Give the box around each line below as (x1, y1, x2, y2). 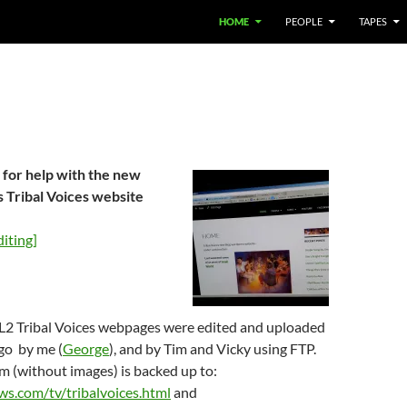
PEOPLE (285, 15, 323, 27)
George (63, 340, 109, 357)
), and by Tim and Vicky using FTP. (109, 340, 316, 357)
